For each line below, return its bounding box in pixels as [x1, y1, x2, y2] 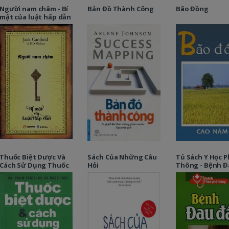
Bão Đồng [175, 4, 209, 14]
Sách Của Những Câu [87, 152, 157, 162]
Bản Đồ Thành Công [87, 4, 154, 14]
